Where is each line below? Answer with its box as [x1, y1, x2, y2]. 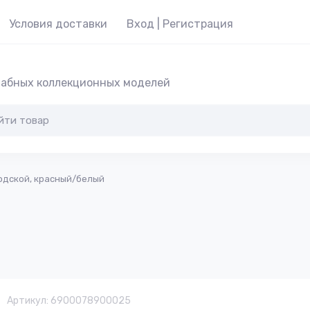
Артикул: [7, 295, 48, 307]
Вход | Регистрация [127, 17, 233, 30]
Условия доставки [9, 17, 107, 30]
